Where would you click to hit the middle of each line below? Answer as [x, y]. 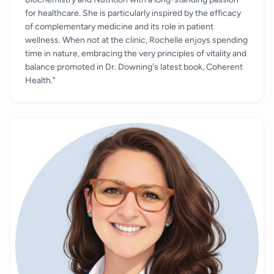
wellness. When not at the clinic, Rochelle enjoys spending [136, 40]
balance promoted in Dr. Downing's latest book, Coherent [134, 67]
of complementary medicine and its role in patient [119, 26]
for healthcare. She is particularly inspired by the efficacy [133, 13]
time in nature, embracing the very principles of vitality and [136, 53]
